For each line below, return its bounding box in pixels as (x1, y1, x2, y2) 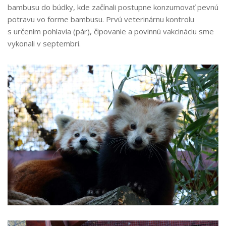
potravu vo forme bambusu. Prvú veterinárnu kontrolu (8, 14, 194, 24)
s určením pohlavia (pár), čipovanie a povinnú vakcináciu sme (8, 26, 214, 36)
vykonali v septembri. (8, 38, 81, 48)
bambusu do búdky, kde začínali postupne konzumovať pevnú (8, 2, 218, 12)
